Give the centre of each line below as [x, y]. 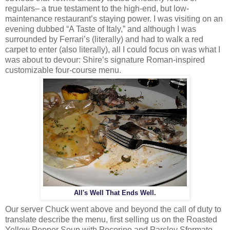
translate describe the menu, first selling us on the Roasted [111, 219]
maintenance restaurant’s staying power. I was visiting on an [114, 18]
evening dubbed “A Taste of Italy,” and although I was [101, 29]
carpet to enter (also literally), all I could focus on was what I [113, 49]
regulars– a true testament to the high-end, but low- [97, 8]
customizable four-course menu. [63, 70]
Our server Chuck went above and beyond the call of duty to [113, 209]
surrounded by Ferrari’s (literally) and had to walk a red [104, 39]
